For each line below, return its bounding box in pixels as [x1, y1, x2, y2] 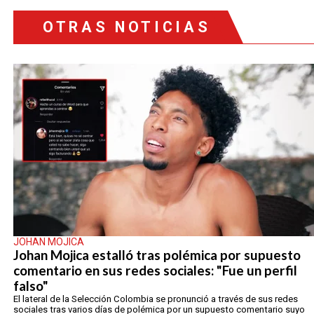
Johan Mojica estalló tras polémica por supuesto [13, 247, 301, 264]
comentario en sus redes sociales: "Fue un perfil [13, 263, 297, 279]
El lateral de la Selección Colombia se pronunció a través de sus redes [13, 294, 298, 305]
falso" [13, 278, 48, 294]
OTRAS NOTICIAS [42, 18, 211, 36]
